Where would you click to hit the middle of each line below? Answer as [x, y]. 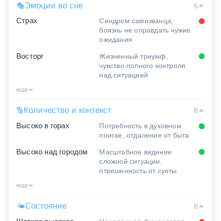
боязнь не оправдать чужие [145, 30]
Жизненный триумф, [134, 56]
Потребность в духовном [140, 126]
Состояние [46, 206]
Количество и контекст [68, 110]
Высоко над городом [52, 152]
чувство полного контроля [143, 65]
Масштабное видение [136, 152]
